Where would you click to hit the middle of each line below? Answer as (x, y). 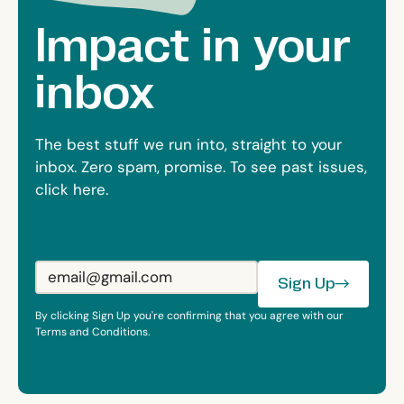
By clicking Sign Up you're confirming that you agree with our (190, 315)
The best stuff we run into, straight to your (189, 144)
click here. (72, 189)
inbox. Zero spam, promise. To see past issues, (202, 166)
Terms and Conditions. (93, 331)
